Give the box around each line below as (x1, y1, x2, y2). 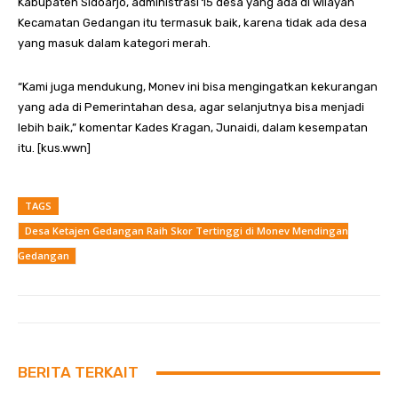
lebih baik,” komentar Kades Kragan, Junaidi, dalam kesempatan (18, 121, 368, 135)
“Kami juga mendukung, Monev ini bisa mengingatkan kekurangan (18, 80, 378, 94)
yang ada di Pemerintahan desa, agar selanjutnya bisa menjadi (18, 100, 364, 115)
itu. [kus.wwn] (18, 141, 91, 155)
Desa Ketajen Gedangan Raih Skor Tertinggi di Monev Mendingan (25, 224, 348, 238)
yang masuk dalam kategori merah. (18, 36, 211, 51)
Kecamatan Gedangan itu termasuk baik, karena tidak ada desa (18, 16, 367, 30)
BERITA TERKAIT (18, 363, 139, 382)
